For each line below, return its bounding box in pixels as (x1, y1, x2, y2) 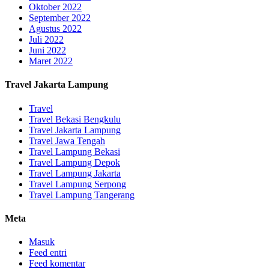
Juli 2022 (29, 34, 64, 45)
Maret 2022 (29, 56, 73, 67)
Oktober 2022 (29, 2, 82, 13)
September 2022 (29, 13, 91, 23)
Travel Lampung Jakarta (29, 168, 121, 178)
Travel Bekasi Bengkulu (29, 113, 121, 124)
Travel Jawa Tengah (29, 135, 105, 146)
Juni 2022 (29, 45, 66, 56)
